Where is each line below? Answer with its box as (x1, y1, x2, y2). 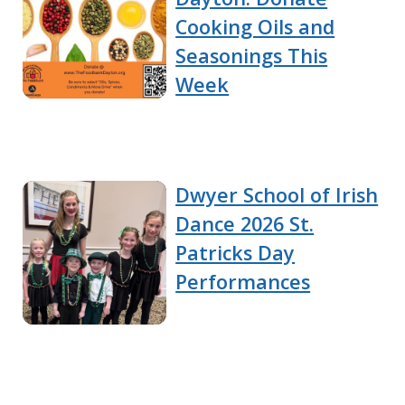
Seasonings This (175, 42, 328, 70)
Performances (175, 268, 311, 296)
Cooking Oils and (175, 14, 335, 41)
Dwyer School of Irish (175, 182, 379, 209)
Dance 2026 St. (175, 211, 315, 238)
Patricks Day (175, 240, 296, 267)
